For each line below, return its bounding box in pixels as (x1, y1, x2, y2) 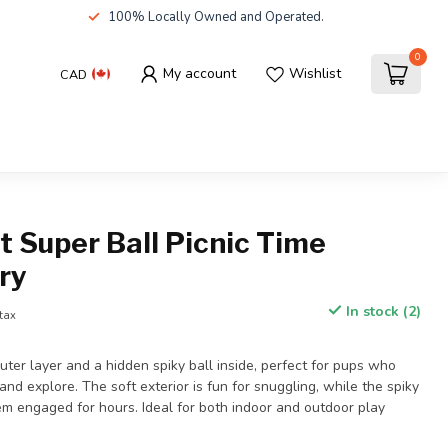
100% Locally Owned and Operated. (108, 8, 324, 26)
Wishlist (289, 64, 341, 83)
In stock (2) (341, 302, 421, 321)
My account (163, 64, 236, 83)
